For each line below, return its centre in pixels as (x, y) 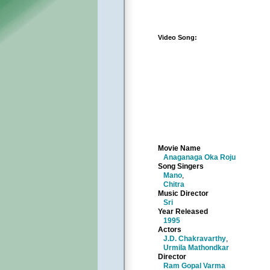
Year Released (183, 212)
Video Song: (177, 37)
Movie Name (179, 148)
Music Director (183, 193)
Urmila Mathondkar (196, 248)
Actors (170, 230)
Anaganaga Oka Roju (199, 157)
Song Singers (181, 166)
